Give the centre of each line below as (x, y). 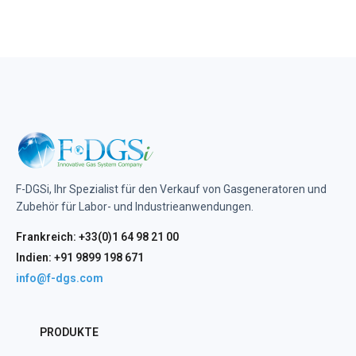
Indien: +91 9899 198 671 (80, 258)
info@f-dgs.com (60, 279)
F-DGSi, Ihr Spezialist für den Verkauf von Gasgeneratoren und (171, 190)
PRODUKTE (69, 333)
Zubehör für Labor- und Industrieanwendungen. (135, 207)
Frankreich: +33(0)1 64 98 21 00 (97, 237)
